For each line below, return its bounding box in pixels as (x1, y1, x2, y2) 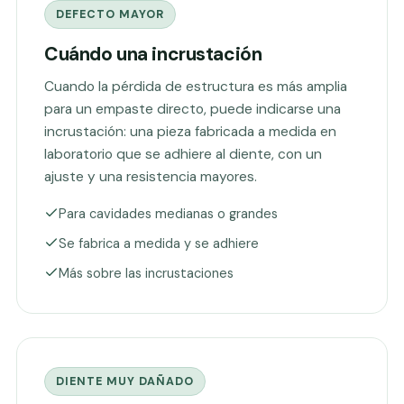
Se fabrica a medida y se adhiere (59, 235, 259, 252)
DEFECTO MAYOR (56, 7, 164, 22)
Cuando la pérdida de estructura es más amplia (44, 78, 347, 96)
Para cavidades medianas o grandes (59, 206, 278, 222)
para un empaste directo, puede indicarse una (44, 100, 341, 118)
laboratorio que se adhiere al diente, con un (44, 145, 322, 163)
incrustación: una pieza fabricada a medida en (44, 123, 336, 141)
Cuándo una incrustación (44, 41, 262, 67)
